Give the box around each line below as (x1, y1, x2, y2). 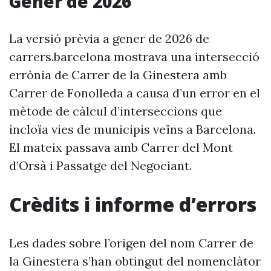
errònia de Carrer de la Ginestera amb (9, 67, 227, 82)
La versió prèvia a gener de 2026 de (9, 31, 209, 46)
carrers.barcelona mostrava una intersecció (9, 49, 260, 64)
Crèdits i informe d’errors (9, 191, 256, 217)
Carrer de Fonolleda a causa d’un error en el (9, 85, 260, 100)
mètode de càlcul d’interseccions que (9, 103, 222, 119)
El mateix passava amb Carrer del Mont (9, 140, 233, 155)
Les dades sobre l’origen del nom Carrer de (9, 235, 253, 250)
